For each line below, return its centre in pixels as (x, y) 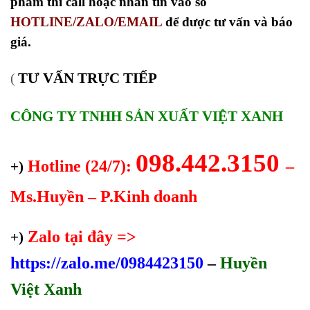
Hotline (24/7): (80, 166)
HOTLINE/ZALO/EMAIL (86, 22)
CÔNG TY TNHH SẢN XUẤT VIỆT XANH (147, 116)
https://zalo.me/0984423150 (107, 263)
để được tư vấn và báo (227, 22)
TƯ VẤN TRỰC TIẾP (89, 79)
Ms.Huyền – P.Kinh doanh (104, 196)
